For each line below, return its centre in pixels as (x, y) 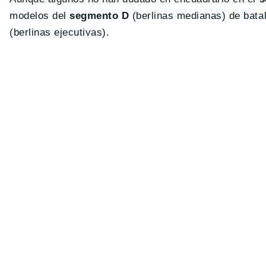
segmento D (99, 16)
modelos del (40, 16)
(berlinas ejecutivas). (60, 33)
